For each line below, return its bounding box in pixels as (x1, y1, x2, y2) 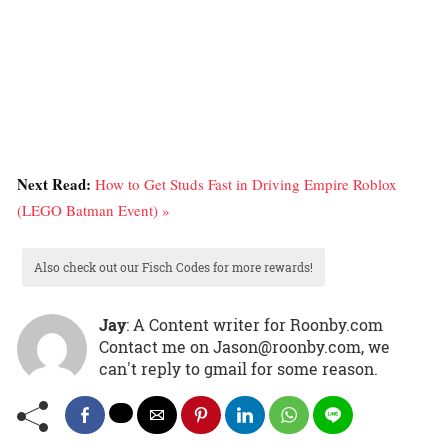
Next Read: (17, 172, 95, 195)
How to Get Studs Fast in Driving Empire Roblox (95, 173, 397, 194)
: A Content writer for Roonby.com (126, 313, 383, 335)
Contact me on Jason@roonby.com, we (99, 335, 390, 357)
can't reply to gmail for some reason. (99, 357, 378, 379)
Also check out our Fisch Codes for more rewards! (34, 258, 313, 275)
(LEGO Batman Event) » (17, 199, 170, 220)
